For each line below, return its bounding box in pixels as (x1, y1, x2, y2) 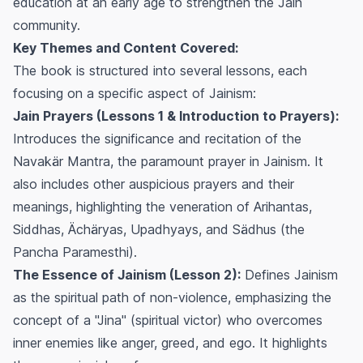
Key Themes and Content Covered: (13, 39, 238, 56)
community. (13, 16, 80, 33)
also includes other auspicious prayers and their (13, 175, 294, 192)
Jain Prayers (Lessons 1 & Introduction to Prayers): (13, 107, 339, 124)
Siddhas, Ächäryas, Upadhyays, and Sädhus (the (13, 220, 305, 237)
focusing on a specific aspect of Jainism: (13, 84, 256, 101)
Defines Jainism (241, 266, 338, 283)
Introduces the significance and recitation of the (13, 130, 301, 147)
